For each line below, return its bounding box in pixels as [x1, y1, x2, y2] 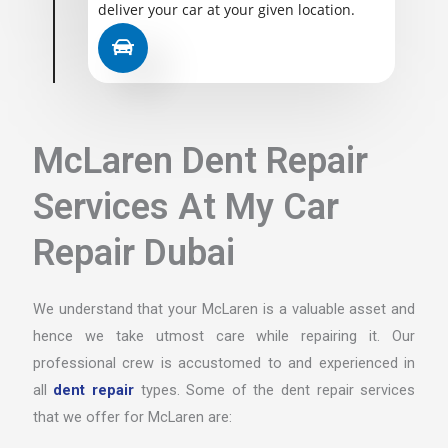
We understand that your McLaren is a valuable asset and [32, 299, 416, 318]
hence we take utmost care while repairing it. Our [32, 326, 416, 345]
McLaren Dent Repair [32, 139, 368, 182]
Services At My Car [32, 185, 339, 228]
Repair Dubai [32, 231, 235, 274]
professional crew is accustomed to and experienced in [32, 353, 416, 372]
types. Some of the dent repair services [134, 380, 416, 399]
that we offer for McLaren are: [32, 407, 232, 426]
